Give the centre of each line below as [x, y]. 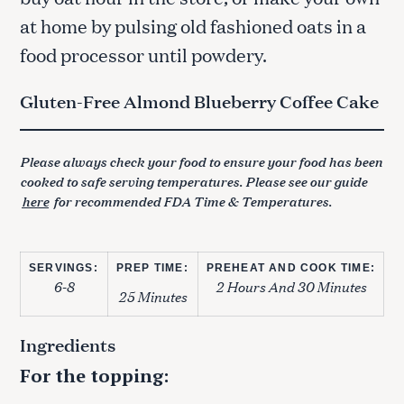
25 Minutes [152, 295]
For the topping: [94, 375]
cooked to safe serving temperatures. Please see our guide [193, 180]
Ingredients [68, 344]
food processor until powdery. [143, 55]
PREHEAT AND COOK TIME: [290, 268]
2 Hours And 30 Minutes [290, 285]
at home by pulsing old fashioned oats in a [193, 26]
